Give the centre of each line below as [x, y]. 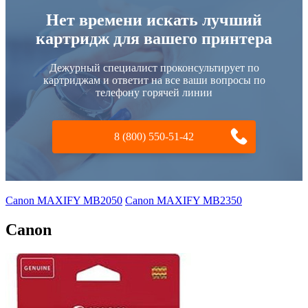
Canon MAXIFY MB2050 [64, 200]
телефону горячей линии [154, 92]
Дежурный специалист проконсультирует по [154, 67]
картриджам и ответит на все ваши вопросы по [154, 80]
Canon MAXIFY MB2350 [184, 200]
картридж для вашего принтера [154, 38]
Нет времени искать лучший [154, 20]
